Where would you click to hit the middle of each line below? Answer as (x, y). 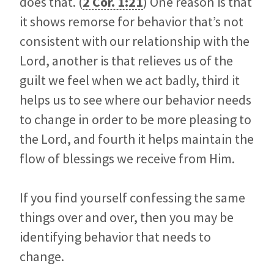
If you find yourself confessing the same (132, 198)
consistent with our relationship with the (135, 41)
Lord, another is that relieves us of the (126, 61)
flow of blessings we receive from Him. (127, 159)
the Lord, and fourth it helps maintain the (137, 139)
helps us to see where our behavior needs (135, 100)
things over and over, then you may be (127, 217)
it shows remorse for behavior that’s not (131, 22)
